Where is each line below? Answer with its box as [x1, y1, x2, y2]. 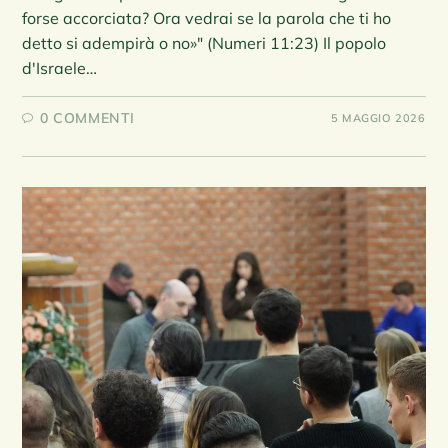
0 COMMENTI [40, 108, 136, 127]
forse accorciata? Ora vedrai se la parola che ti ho [22, 7, 392, 28]
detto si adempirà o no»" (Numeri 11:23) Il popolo [22, 32, 387, 53]
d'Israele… [22, 57, 98, 78]
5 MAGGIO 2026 [330, 110, 426, 125]
